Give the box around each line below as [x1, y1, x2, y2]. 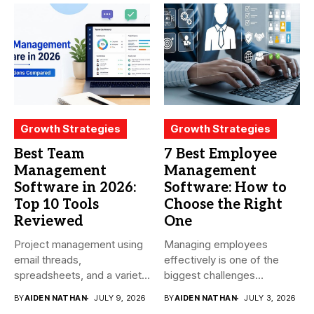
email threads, [14, 253, 81, 267]
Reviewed [14, 213, 83, 231]
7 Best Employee [164, 146, 277, 163]
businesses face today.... [164, 284, 285, 298]
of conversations [14, 284, 95, 298]
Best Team [14, 146, 85, 163]
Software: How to [164, 179, 287, 197]
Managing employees [164, 238, 268, 252]
